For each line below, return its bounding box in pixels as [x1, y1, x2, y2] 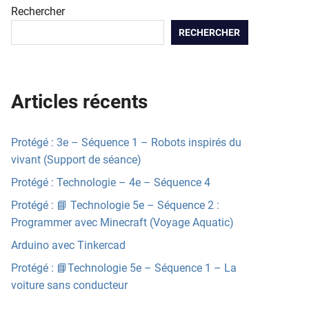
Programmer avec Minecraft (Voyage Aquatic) [11, 216, 234, 230]
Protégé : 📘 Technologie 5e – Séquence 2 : [11, 199, 219, 212]
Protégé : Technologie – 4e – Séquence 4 [11, 176, 210, 190]
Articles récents [11, 90, 148, 114]
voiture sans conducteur [11, 279, 128, 292]
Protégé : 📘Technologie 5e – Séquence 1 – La [11, 261, 237, 275]
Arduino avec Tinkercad [11, 239, 126, 252]
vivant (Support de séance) [11, 153, 141, 167]
